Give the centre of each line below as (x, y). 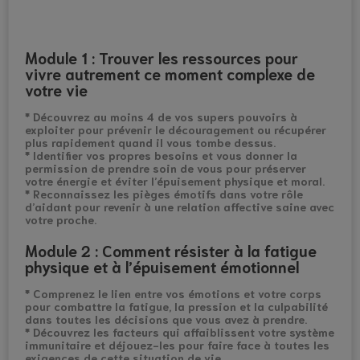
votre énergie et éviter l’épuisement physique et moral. (175, 181)
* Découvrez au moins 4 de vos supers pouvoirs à (161, 117)
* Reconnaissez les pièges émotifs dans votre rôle (164, 194)
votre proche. (61, 220)
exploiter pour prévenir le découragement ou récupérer (176, 130)
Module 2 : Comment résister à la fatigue (171, 251)
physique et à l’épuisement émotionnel (162, 267)
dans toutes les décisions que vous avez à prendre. (166, 319)
